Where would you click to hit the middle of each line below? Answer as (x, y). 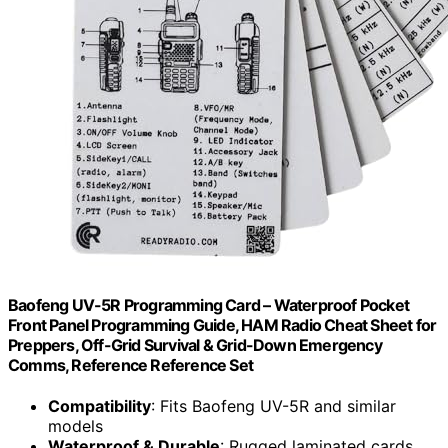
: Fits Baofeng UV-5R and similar (273, 406)
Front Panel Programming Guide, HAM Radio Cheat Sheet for (222, 324)
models (75, 426)
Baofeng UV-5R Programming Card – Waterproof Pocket (209, 304)
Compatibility (99, 406)
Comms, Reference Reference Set (130, 364)
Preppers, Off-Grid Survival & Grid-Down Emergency (195, 344)
